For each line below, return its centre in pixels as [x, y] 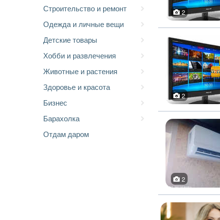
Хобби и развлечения [80, 55]
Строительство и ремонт [85, 8]
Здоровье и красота [77, 87]
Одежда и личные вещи [83, 24]
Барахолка [61, 118]
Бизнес [55, 102]
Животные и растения [80, 71]
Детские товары [70, 40]
